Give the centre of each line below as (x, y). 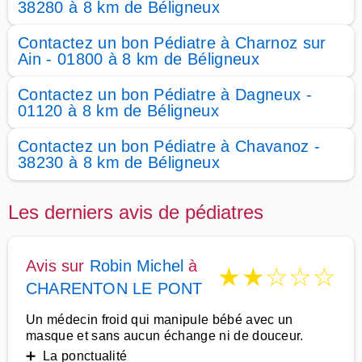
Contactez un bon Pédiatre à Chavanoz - (169, 146)
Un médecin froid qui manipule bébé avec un (160, 320)
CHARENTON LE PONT (114, 288)
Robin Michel (137, 266)
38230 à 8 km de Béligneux (119, 162)
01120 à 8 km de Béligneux (119, 111)
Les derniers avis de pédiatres (136, 212)
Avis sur (58, 266)
